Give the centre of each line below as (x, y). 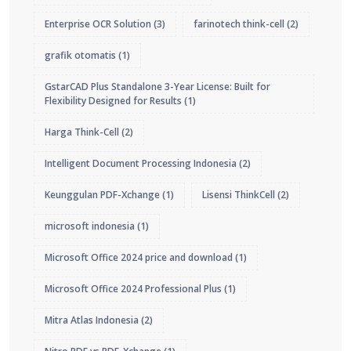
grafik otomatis (80, 56)
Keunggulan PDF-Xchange (102, 195)
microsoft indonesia (90, 226)
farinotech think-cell (239, 24)
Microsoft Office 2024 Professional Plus (133, 289)
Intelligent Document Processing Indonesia (141, 164)
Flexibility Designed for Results (113, 101)
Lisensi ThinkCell (239, 195)
